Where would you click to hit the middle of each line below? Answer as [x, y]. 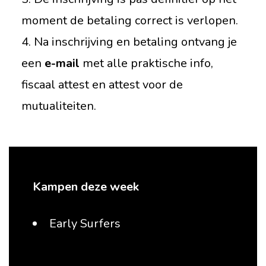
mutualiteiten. [58, 106]
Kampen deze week [86, 187]
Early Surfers [85, 224]
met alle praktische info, [146, 63]
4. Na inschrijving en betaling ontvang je [129, 42]
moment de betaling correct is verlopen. [129, 20]
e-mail [62, 63]
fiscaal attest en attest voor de [102, 85]
